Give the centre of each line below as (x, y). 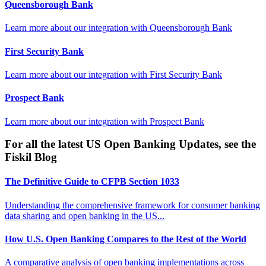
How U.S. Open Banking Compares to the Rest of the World (126, 239)
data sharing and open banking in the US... (85, 216)
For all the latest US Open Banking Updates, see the (130, 144)
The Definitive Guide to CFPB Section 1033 (92, 182)
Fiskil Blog (31, 157)
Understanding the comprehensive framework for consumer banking (132, 205)
